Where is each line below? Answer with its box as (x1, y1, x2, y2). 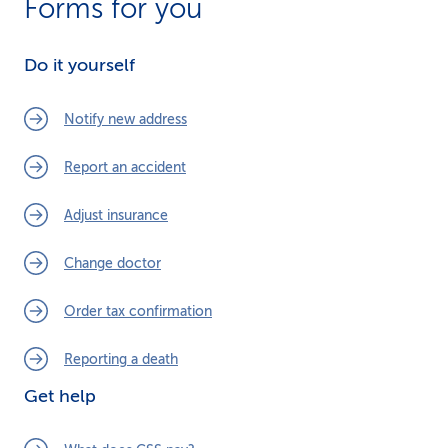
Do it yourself (24, 55, 135, 75)
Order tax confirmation (64, 303, 212, 319)
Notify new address (64, 111, 187, 127)
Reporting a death (64, 351, 178, 367)
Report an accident (64, 159, 186, 175)
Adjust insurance (64, 207, 168, 223)
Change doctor (64, 255, 161, 271)
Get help (24, 386, 96, 406)
